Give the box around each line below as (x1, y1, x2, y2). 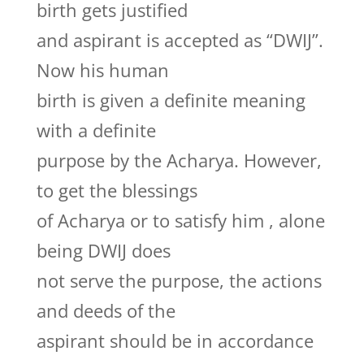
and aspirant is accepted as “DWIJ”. (36, 28, 323, 52)
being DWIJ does (36, 238, 171, 262)
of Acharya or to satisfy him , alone (36, 208, 325, 232)
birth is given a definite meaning (36, 88, 305, 112)
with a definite (36, 118, 156, 142)
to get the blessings (36, 178, 197, 202)
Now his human (36, 58, 169, 82)
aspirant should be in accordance (36, 328, 314, 353)
